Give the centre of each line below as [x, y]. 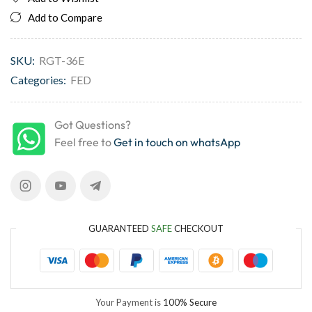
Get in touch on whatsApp [177, 142]
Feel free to [84, 142]
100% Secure [190, 303]
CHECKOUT [198, 229]
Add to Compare [65, 17]
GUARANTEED [120, 229]
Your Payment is [129, 303]
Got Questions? [93, 124]
